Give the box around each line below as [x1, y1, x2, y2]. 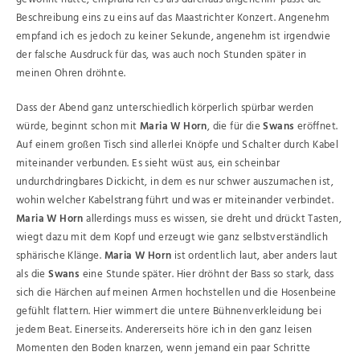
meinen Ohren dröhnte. [16, 65, 126, 82]
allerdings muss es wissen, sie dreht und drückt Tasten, [86, 210, 342, 227]
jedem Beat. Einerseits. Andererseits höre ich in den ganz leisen [16, 321, 313, 338]
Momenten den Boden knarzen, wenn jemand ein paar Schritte [16, 339, 311, 357]
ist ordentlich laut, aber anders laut [171, 247, 338, 264]
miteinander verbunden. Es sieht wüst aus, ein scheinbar [16, 154, 280, 172]
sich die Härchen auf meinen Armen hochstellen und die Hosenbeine [16, 284, 337, 301]
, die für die [207, 117, 264, 135]
